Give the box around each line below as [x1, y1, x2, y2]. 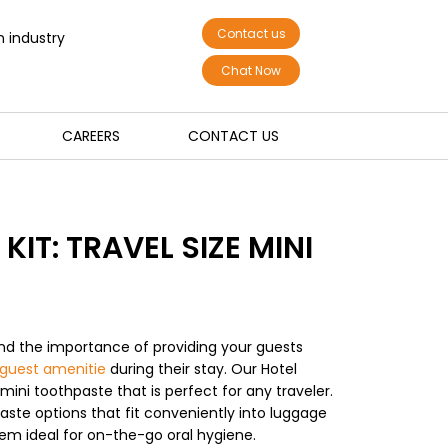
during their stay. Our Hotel [106, 359, 297, 379]
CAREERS [61, 126, 120, 146]
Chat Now [221, 62, 281, 79]
